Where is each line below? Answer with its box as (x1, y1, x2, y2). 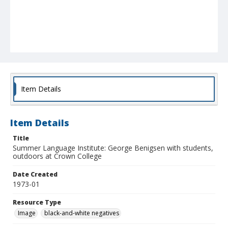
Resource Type (13, 198, 61, 207)
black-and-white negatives (44, 209, 119, 218)
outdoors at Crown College (13, 151, 102, 161)
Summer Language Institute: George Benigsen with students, (13, 143, 213, 153)
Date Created (13, 170, 58, 179)
